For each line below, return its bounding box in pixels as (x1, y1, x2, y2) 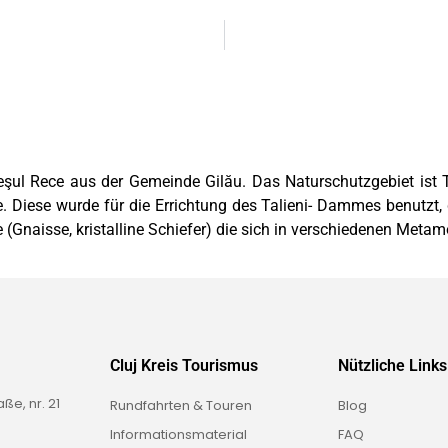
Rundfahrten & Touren (110, 396, 252, 416)
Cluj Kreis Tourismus (110, 356, 258, 376)
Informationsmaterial (110, 425, 247, 445)
